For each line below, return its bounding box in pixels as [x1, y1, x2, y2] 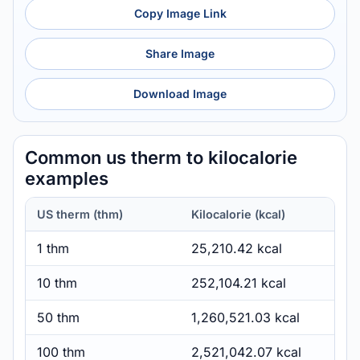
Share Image [145, 47, 215, 60]
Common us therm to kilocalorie [25, 147, 297, 168]
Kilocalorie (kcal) [191, 207, 285, 221]
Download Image [133, 87, 227, 100]
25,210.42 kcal [191, 240, 282, 256]
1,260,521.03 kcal [191, 309, 300, 325]
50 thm [37, 309, 80, 325]
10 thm [37, 275, 77, 291]
